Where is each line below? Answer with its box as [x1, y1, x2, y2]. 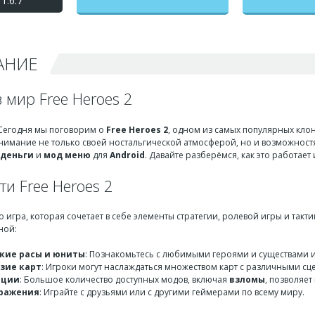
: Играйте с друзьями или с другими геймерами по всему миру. [39, 286, 304, 298]
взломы [229, 274, 265, 285]
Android [110, 148, 145, 161]
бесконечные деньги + [98, 2, 207, 15]
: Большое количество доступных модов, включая [20, 274, 229, 285]
